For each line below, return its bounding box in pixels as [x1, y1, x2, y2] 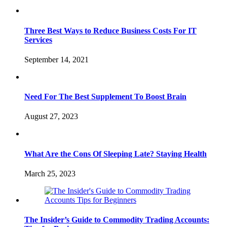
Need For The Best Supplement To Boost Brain [24, 92, 186, 101]
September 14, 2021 [24, 55, 89, 64]
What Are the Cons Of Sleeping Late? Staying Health [24, 149, 207, 158]
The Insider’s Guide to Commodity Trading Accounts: [24, 215, 209, 224]
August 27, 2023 [24, 112, 78, 121]
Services [24, 35, 52, 44]
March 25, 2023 [24, 169, 75, 178]
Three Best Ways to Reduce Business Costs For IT [24, 26, 197, 35]
